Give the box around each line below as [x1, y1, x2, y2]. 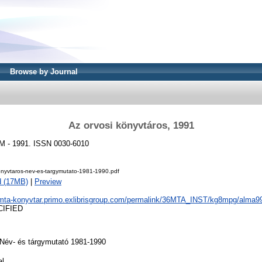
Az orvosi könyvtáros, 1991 [68, 119, 194, 131]
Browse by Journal [10, 67, 78, 76]
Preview [35, 177, 61, 187]
